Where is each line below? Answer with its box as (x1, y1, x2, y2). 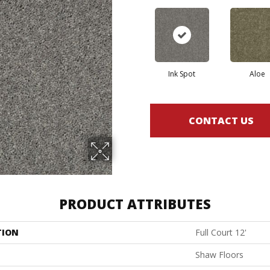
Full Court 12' (195, 227, 246, 239)
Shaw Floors (195, 249, 243, 261)
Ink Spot (168, 69, 195, 80)
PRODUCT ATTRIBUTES (59, 195, 211, 213)
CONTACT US (189, 113, 254, 127)
